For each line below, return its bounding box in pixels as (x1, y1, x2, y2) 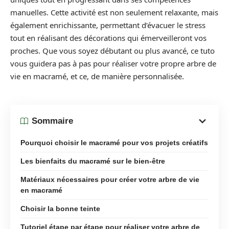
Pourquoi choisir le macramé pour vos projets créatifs (20, 138, 208, 147)
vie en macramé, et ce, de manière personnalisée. (10, 71, 184, 81)
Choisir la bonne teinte (20, 204, 100, 213)
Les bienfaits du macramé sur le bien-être (20, 156, 165, 165)
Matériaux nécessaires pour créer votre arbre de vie (20, 175, 199, 184)
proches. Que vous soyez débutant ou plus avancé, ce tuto (10, 45, 215, 56)
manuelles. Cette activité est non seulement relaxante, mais (10, 7, 218, 17)
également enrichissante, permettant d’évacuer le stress (10, 20, 205, 30)
